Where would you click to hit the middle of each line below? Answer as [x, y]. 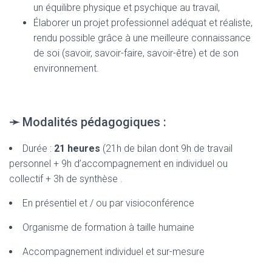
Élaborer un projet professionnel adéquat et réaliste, [143, 22]
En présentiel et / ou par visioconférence [108, 203]
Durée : [38, 148]
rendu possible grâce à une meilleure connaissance [142, 38]
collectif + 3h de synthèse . [66, 178]
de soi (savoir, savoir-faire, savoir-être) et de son [136, 53]
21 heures [77, 148]
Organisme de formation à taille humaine [108, 227]
